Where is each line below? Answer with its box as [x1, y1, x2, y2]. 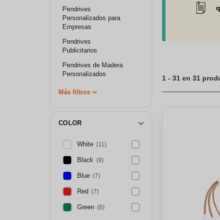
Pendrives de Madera [62, 61, 123, 69]
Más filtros [58, 88, 90, 96]
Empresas [62, 23, 91, 30]
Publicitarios [62, 47, 97, 54]
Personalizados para [62, 14, 120, 22]
